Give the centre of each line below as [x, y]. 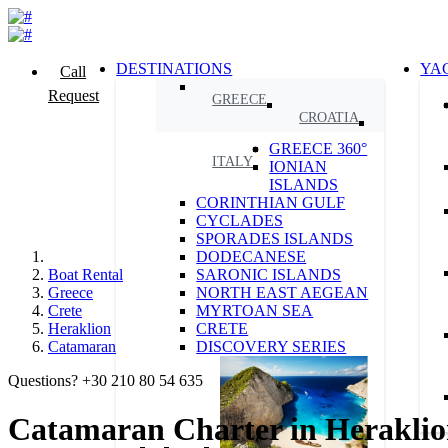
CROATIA [329, 117]
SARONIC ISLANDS [269, 274]
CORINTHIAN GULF [271, 202]
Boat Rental [85, 274]
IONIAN [298, 166]
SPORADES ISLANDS [275, 238]
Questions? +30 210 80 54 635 [105, 380]
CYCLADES [240, 220]
